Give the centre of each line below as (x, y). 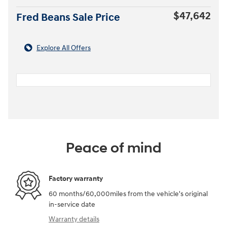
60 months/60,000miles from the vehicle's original (128, 194)
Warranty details (74, 219)
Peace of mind (113, 148)
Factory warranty (76, 179)
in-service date (72, 204)
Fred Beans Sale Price (68, 17)
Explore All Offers (64, 48)
